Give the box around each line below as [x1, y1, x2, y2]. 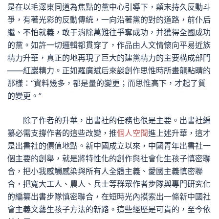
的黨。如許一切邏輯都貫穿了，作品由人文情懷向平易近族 [7, 40, 211, 50]
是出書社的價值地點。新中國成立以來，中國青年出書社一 [7, 141, 211, 151]
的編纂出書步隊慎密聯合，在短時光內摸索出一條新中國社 [7, 192, 211, 201]
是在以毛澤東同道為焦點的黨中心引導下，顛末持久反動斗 [7, 2, 211, 12]
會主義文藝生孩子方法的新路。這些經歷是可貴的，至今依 [7, 204, 211, 214]
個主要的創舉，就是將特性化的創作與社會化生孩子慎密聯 [7, 153, 211, 163]
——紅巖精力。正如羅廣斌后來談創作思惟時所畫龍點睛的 [7, 66, 211, 75]
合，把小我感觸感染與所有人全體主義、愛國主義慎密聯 [7, 166, 203, 176]
